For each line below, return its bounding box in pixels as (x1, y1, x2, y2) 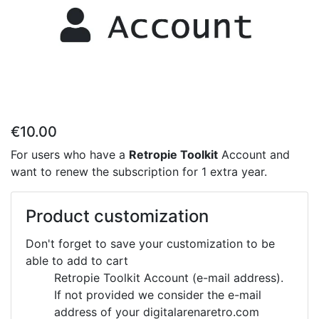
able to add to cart (26, 253, 128, 268)
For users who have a (11, 147, 129, 162)
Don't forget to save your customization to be (26, 236, 275, 251)
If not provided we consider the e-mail (54, 287, 261, 302)
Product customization (26, 205, 209, 226)
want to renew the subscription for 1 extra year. (11, 164, 267, 179)
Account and (218, 147, 290, 162)
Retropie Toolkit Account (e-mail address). (54, 270, 283, 285)
